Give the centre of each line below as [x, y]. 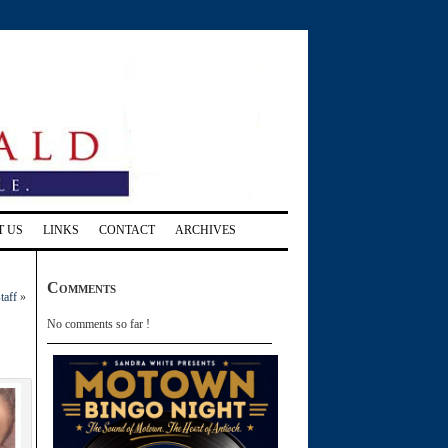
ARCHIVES [205, 229]
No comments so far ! [98, 323]
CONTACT [127, 229]
